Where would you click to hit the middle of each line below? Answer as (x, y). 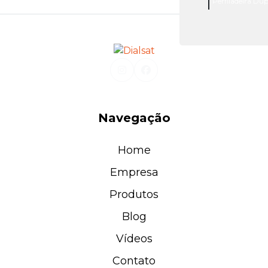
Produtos (134, 195)
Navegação (134, 118)
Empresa (134, 173)
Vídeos (134, 239)
